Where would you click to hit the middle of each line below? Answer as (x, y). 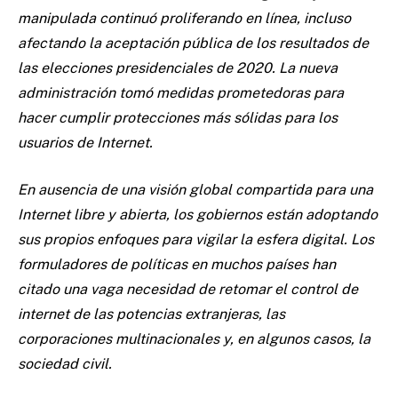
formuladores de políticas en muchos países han (177, 264)
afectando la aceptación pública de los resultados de (193, 43)
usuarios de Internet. (85, 142)
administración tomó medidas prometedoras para (181, 92)
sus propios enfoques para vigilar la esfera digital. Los (196, 239)
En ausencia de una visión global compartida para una (195, 189)
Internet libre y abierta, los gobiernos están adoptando (198, 214)
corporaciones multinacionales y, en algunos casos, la (194, 338)
